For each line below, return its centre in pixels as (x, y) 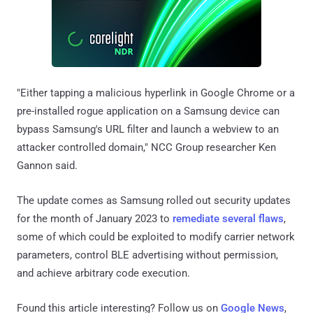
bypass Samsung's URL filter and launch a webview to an (148, 129)
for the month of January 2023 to (95, 218)
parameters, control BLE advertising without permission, (147, 255)
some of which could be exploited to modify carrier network (156, 236)
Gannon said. (47, 165)
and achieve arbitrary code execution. (103, 273)
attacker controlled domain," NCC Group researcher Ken (146, 147)
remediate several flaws (228, 218)
